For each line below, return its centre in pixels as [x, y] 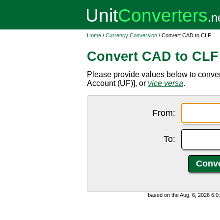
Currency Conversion [131, 35]
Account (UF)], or [117, 83]
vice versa [165, 83]
